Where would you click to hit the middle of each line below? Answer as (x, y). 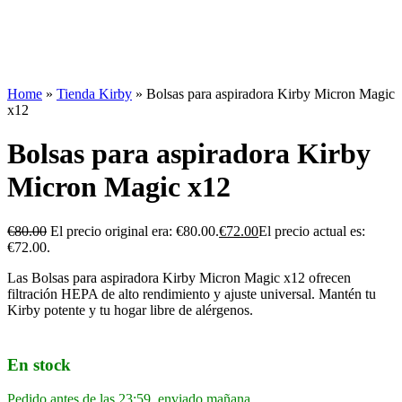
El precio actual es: (312, 231)
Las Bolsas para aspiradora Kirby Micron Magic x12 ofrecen (179, 277)
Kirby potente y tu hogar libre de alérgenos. (130, 310)
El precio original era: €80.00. (135, 231)
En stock (39, 364)
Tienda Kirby (94, 94)
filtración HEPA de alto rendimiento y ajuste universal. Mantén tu (192, 293)
